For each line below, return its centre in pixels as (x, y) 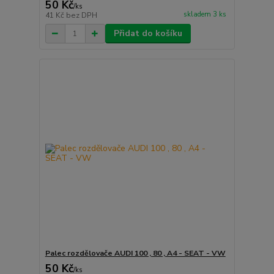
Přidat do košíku (148, 34)
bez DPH (81, 16)
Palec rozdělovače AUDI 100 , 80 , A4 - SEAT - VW (135, 253)
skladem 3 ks (205, 14)
